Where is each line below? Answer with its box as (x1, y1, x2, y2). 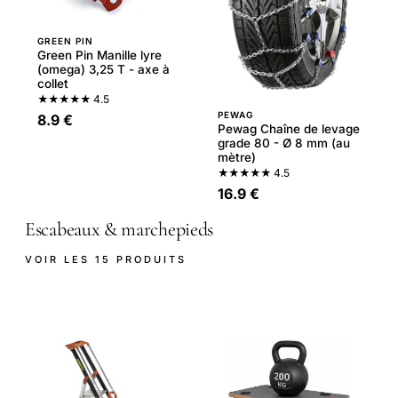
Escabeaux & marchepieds (25, 217, 214, 241)
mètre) (218, 149, 256, 164)
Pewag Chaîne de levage (218, 121, 360, 136)
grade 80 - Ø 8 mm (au (218, 135, 350, 150)
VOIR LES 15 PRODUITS (25, 253, 187, 267)
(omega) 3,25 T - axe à (37, 62, 170, 77)
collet (37, 76, 68, 92)
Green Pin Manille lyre (37, 48, 162, 63)
